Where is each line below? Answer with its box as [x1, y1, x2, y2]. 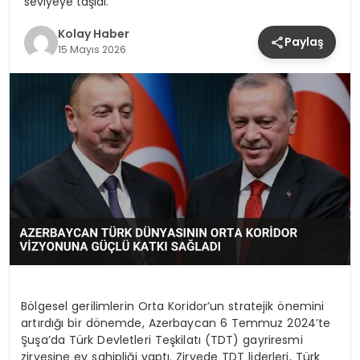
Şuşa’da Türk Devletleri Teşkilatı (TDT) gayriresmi [21, 331, 303, 348]
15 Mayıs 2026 [57, 42, 126, 56]
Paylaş [284, 34, 325, 51]
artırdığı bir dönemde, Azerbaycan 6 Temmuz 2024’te [21, 314, 331, 331]
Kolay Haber [57, 25, 129, 42]
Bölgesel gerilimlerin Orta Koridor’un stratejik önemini [21, 297, 325, 314]
